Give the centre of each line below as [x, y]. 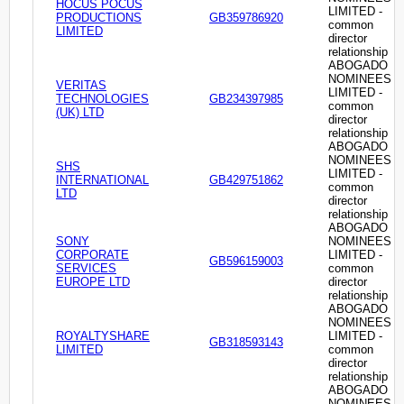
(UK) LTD [80, 113]
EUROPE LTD [93, 282]
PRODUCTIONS [99, 18]
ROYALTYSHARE [103, 336]
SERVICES [86, 269]
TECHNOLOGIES [102, 99]
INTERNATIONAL [102, 180]
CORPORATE [92, 255]
